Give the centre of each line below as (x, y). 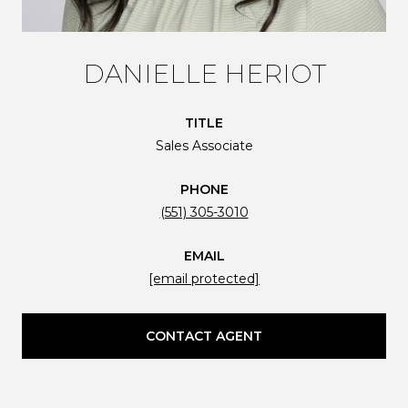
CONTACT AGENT (204, 336)
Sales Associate (204, 145)
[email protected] (204, 278)
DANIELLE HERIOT (204, 73)
